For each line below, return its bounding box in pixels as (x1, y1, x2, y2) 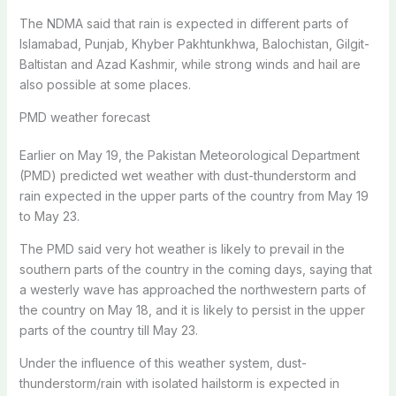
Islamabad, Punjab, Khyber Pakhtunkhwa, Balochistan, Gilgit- (19, 35, 369, 51)
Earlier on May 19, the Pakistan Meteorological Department (19, 147, 360, 163)
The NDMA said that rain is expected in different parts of (19, 15, 348, 31)
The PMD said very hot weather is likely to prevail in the (19, 240, 345, 256)
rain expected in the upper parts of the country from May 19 (19, 187, 369, 203)
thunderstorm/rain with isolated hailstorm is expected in (19, 375, 339, 391)
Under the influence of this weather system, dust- (19, 354, 307, 370)
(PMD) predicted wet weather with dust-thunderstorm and (19, 167, 356, 183)
